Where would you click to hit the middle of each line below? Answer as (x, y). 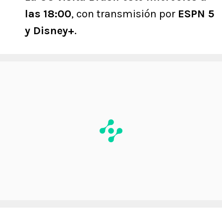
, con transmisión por (125, 14)
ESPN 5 (196, 14)
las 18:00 (48, 14)
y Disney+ (50, 30)
